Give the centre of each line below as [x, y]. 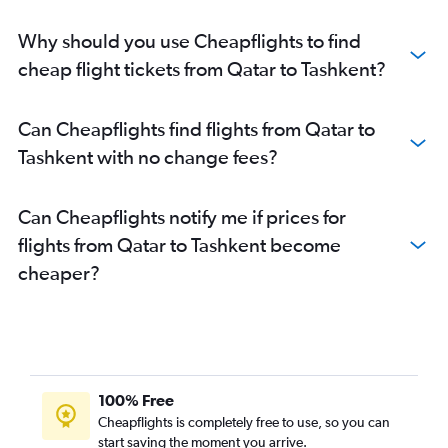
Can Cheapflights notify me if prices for [182, 217]
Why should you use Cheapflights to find [189, 41]
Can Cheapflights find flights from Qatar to [196, 129]
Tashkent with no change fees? [148, 157]
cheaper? [59, 273]
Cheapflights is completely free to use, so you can [244, 422]
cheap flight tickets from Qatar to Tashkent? [202, 69]
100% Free [136, 400]
